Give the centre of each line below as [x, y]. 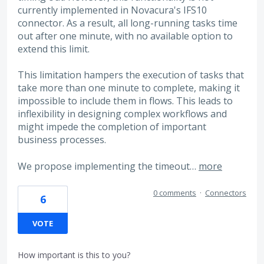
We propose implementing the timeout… [108, 166]
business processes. [62, 140]
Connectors [226, 193]
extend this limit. [54, 49]
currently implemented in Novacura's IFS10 [112, 10]
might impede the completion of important [112, 127]
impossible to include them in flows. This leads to [125, 101]
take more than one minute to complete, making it [129, 88]
